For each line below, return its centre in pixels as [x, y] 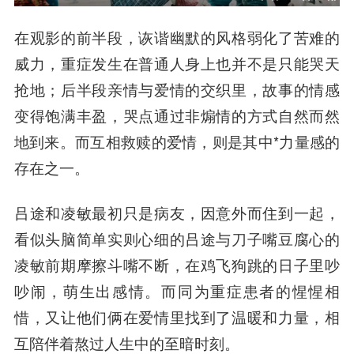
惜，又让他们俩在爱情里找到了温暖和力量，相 [177, 317]
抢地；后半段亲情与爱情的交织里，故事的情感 [177, 90]
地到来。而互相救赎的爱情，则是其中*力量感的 [177, 142]
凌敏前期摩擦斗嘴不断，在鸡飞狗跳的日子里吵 [177, 265]
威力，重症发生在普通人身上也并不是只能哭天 [177, 64]
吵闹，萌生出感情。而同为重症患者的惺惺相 [177, 291]
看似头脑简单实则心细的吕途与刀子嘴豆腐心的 [177, 239]
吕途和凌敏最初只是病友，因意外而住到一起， [177, 213]
